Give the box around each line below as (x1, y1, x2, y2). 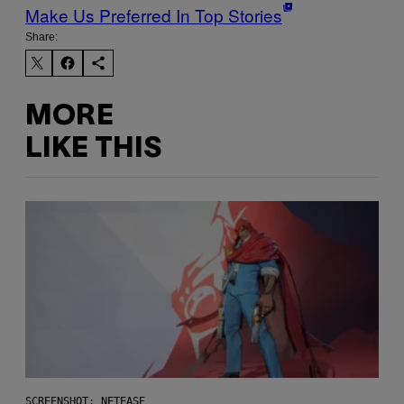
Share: (25, 31, 58, 44)
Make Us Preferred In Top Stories (25, 3, 282, 28)
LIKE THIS (25, 135, 161, 162)
